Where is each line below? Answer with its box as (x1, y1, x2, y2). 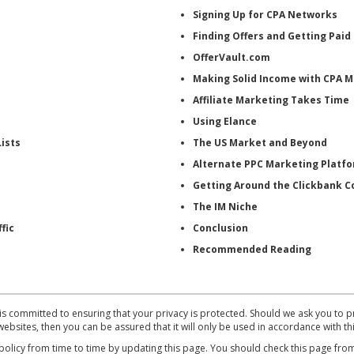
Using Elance (193, 114, 257, 128)
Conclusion (193, 220, 248, 235)
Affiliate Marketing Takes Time (193, 92, 349, 107)
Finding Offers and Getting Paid (193, 28, 351, 43)
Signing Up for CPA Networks (193, 7, 337, 21)
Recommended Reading (193, 242, 311, 256)
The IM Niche (193, 199, 258, 213)
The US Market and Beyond (193, 135, 327, 149)
